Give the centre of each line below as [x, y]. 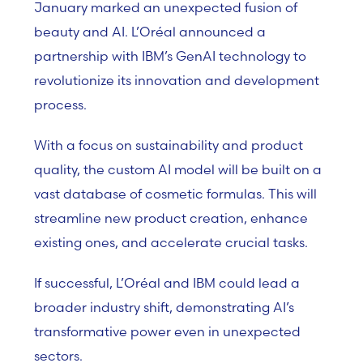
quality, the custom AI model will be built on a [178, 169]
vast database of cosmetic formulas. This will [175, 194]
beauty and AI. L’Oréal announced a [150, 32]
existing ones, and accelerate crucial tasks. [171, 242]
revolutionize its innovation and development [177, 80]
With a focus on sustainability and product [169, 145]
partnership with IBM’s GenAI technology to [170, 56]
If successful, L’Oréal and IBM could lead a [167, 283]
